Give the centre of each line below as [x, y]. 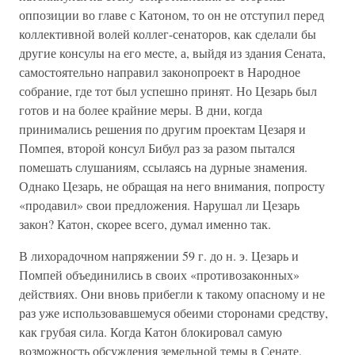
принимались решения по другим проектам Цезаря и [162, 129]
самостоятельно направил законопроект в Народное [160, 72]
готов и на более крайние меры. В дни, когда [141, 110]
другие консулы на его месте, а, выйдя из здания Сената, [172, 53]
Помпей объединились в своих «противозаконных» [159, 275]
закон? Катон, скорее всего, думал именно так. [145, 224]
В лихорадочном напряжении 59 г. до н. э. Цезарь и [159, 256]
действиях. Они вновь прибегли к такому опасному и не [172, 294]
